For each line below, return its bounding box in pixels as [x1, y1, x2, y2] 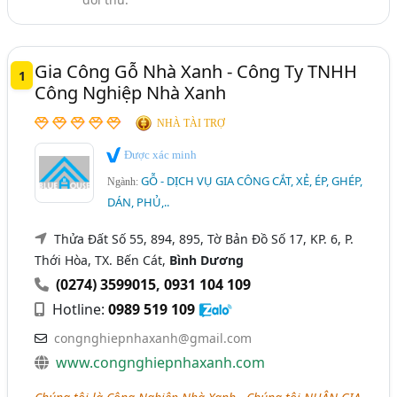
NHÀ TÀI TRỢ [157, 117, 226, 129]
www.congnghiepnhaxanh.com [56, 352, 266, 372]
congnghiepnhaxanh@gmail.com [54, 329, 253, 346]
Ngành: [107, 175, 142, 188]
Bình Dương [169, 251, 245, 269]
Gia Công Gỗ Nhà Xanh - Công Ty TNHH [35, 59, 358, 83]
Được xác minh [121, 148, 198, 161]
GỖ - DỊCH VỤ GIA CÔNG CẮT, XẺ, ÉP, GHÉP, [141, 172, 363, 189]
